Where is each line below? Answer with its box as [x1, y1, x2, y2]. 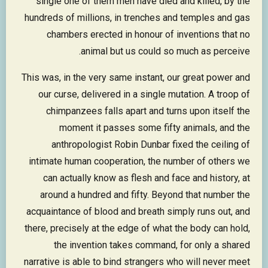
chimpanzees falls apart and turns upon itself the [46, 105, 250, 117]
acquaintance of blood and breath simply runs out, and [26, 206, 250, 218]
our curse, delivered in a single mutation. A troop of [38, 89, 250, 100]
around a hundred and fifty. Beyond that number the [40, 189, 250, 201]
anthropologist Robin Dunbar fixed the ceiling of [51, 139, 250, 151]
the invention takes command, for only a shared [54, 239, 250, 251]
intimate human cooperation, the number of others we [29, 156, 250, 167]
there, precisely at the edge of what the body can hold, [25, 223, 250, 234]
